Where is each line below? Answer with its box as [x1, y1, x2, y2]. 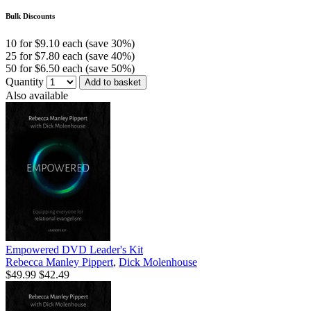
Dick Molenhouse [119, 255, 197, 268]
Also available [6, 89, 68, 101]
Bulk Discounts [6, 11, 55, 20]
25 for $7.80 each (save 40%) [6, 49, 135, 62]
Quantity [6, 75, 47, 87]
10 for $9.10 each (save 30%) [6, 37, 135, 49]
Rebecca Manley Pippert [6, 255, 113, 268]
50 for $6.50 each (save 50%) [6, 62, 135, 74]
